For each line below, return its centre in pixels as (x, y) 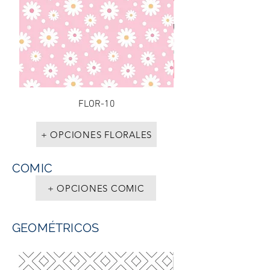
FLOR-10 (96, 104)
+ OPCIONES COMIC (96, 188)
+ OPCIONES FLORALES (96, 134)
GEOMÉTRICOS (57, 228)
